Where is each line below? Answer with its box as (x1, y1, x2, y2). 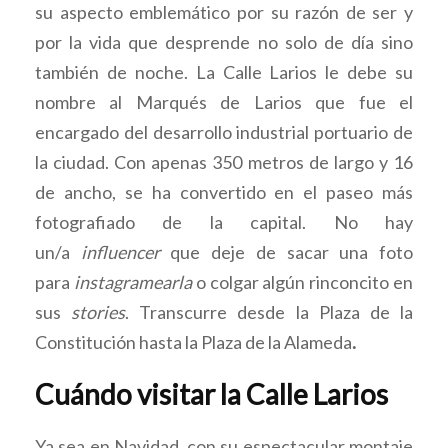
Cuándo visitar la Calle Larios (35, 377, 388, 411)
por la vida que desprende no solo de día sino (35, 31, 413, 53)
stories (71, 301, 126, 323)
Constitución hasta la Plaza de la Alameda (35, 331, 352, 353)
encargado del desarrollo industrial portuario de (35, 121, 413, 143)
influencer (80, 241, 160, 263)
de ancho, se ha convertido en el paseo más (35, 181, 413, 203)
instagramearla (73, 271, 192, 293)
